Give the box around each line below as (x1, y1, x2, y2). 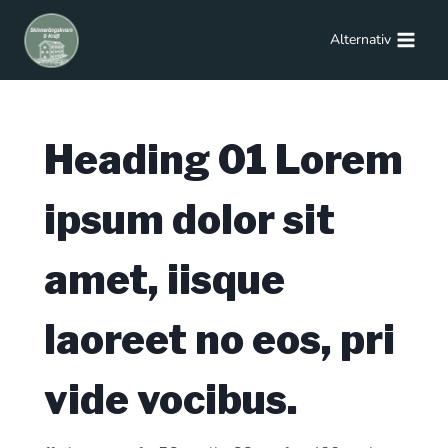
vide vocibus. (44, 375, 298, 424)
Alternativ (329, 30, 391, 49)
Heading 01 (44, 135, 275, 184)
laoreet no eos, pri (44, 315, 395, 364)
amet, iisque (44, 255, 285, 304)
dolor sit (164, 195, 335, 244)
